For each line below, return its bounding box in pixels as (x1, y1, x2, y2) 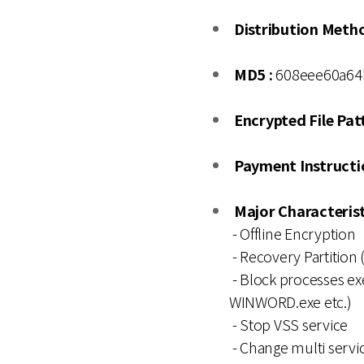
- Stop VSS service (228, 314, 349, 335)
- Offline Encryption (228, 223, 356, 244)
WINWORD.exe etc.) (228, 291, 352, 312)
